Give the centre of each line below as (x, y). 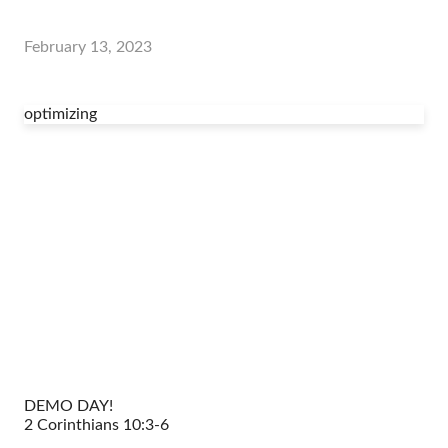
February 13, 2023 (88, 46)
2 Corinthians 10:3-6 (96, 424)
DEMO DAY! (68, 405)
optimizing (60, 113)
